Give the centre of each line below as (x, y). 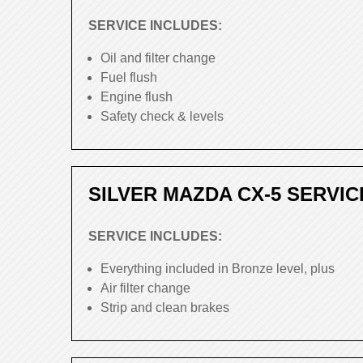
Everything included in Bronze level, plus (218, 269)
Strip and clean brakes (165, 307)
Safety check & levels (162, 116)
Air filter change (145, 288)
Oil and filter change (158, 58)
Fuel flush (129, 77)
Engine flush (137, 97)
